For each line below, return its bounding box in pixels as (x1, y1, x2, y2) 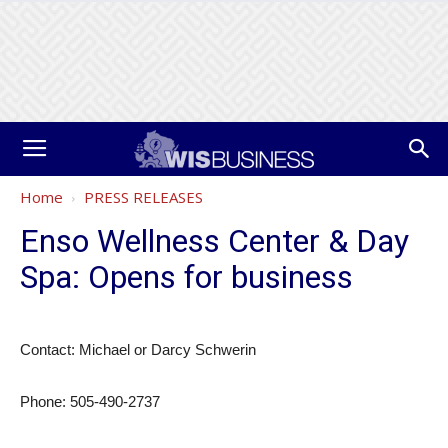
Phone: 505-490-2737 (20, 393, 160, 410)
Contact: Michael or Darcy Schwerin (20, 341, 256, 358)
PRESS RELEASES (84, 187, 203, 207)
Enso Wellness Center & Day (20, 222, 409, 260)
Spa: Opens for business (20, 258, 353, 296)
